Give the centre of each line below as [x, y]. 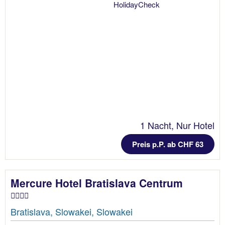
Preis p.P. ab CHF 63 [168, 144]
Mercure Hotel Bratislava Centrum [97, 183]
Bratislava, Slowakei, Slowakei [72, 212]
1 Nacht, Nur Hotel [177, 125]
